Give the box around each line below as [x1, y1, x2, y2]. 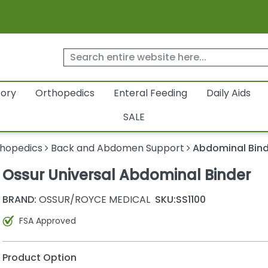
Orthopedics [35, 86, 95, 100]
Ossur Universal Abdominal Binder [2, 165, 251, 185]
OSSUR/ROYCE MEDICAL [36, 192, 150, 206]
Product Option [2, 250, 77, 264]
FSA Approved [19, 214, 76, 227]
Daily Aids [206, 86, 251, 100]
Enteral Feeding [113, 86, 187, 100]
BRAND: [2, 192, 36, 206]
